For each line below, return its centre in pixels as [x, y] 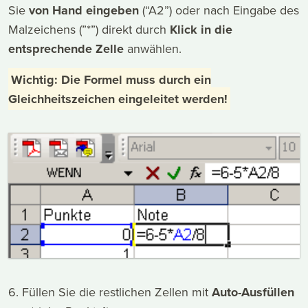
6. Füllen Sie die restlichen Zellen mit [110, 292]
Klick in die [201, 30]
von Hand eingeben [84, 11]
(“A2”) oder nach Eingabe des [219, 10]
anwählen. [153, 49]
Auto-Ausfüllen [253, 293]
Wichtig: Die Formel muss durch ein [111, 79]
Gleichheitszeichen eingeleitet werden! [118, 99]
